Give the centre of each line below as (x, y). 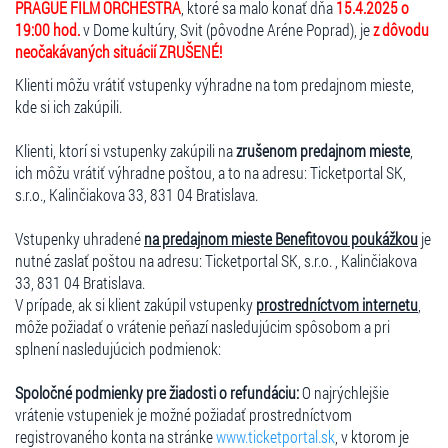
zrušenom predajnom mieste (323, 150)
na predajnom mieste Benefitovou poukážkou (281, 238)
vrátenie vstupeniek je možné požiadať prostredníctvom (183, 414)
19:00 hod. (47, 29)
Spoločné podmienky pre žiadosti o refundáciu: (157, 392)
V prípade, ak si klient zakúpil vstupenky (135, 304)
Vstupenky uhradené (79, 238)
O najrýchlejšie (344, 392)
